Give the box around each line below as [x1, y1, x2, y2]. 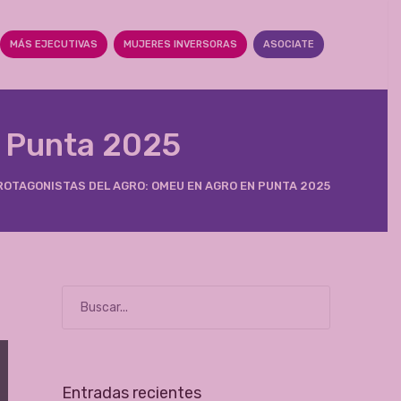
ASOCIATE [262, 38, 314, 50]
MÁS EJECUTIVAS [9, 38, 98, 50]
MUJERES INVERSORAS [123, 38, 237, 50]
